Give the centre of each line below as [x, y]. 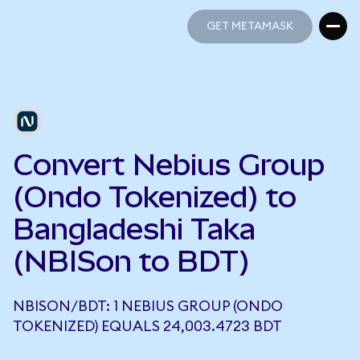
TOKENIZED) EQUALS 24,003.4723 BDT [147, 326]
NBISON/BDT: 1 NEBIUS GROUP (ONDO [148, 306]
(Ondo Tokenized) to [155, 197]
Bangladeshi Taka [134, 229]
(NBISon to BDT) [131, 261]
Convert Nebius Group [169, 165]
